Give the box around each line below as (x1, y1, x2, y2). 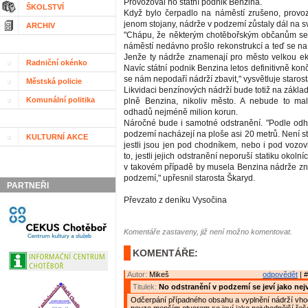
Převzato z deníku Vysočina (124, 195, 227, 206)
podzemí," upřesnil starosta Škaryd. (124, 173, 255, 184)
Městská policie (26, 77, 82, 86)
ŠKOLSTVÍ (26, 3, 64, 12)
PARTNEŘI (7, 181, 49, 191)
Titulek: (133, 283, 159, 291)
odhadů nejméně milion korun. (124, 107, 238, 118)
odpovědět (263, 270, 298, 279)
